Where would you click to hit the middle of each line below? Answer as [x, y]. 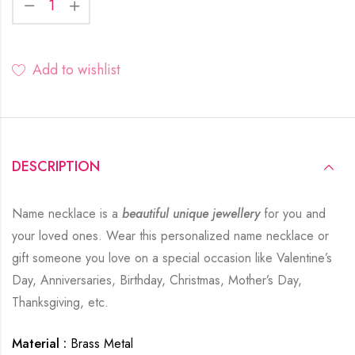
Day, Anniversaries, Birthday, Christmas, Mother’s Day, [157, 280]
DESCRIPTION [56, 166]
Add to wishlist [76, 69]
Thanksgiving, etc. [60, 302]
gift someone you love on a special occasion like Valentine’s [172, 258]
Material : [39, 343]
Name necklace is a [67, 213]
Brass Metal [100, 343]
